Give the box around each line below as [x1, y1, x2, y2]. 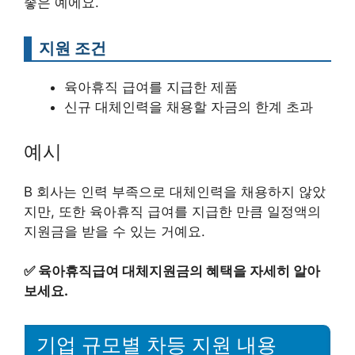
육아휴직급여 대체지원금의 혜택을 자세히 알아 [38, 263, 320, 279]
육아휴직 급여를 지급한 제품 [64, 79, 238, 95]
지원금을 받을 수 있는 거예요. [24, 223, 205, 239]
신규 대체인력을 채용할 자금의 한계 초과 [64, 99, 313, 115]
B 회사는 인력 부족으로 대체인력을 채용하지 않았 [24, 183, 326, 200]
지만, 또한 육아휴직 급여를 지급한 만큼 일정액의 [24, 203, 321, 219]
